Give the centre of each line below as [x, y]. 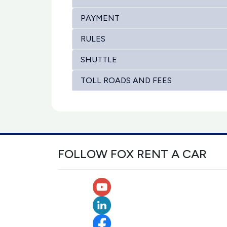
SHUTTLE [99, 60]
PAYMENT [100, 18]
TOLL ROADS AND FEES [126, 80]
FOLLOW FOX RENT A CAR [132, 154]
